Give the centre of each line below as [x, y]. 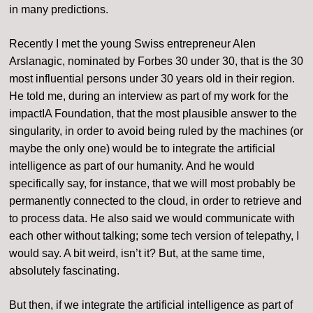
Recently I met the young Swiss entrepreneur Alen [133, 44]
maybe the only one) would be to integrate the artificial [143, 149]
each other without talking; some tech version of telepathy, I [154, 236]
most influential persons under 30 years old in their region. [152, 79]
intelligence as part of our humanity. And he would [132, 166]
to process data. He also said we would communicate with [152, 219]
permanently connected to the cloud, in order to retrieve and [156, 201]
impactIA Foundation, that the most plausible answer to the [153, 114]
